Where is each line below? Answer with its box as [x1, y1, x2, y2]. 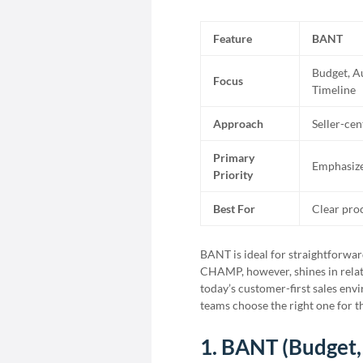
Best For [213, 202, 255, 216]
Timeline [312, 83, 356, 96]
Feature [213, 32, 252, 45]
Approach [213, 117, 263, 130]
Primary [213, 151, 254, 164]
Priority [213, 168, 253, 181]
